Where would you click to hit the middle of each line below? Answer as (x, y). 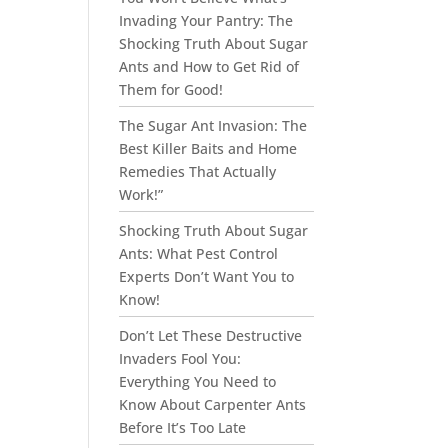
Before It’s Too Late (183, 427)
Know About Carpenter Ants (213, 404)
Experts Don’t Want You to (207, 276)
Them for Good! (171, 89)
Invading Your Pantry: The (206, 20)
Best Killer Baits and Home (208, 148)
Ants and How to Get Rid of (209, 66)
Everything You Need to (198, 381)
